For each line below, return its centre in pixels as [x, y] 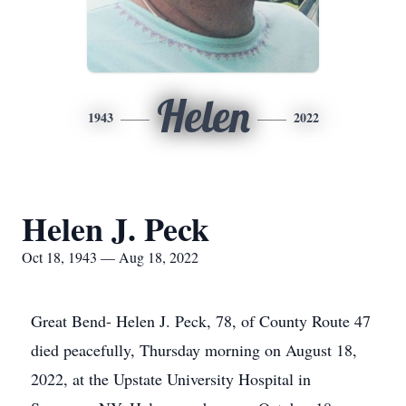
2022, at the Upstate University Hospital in [171, 379]
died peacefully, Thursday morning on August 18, [194, 350]
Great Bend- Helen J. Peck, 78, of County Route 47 [201, 321]
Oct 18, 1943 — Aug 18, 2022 [110, 257]
